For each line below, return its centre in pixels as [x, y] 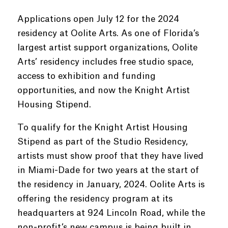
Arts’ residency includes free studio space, [105, 62]
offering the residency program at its [95, 199]
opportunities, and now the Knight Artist [103, 90]
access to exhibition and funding [86, 76]
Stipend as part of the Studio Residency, [102, 142]
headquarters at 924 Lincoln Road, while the [111, 213]
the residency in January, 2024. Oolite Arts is [111, 184]
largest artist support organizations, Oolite [107, 48]
